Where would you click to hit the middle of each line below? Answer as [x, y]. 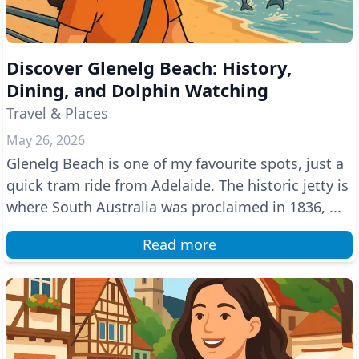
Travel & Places [57, 113]
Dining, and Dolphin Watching [137, 90]
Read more [179, 244]
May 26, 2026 [46, 140]
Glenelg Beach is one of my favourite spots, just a [175, 163]
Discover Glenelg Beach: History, [149, 67]
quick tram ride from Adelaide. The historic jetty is [177, 185]
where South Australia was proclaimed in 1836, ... [174, 207]
